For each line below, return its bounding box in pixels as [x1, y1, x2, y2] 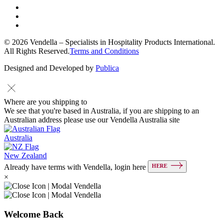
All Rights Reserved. [4, 47, 70, 56]
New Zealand [4, 151, 47, 160]
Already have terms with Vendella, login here [4, 163, 148, 172]
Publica [96, 64, 119, 73]
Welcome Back [4, 209, 64, 220]
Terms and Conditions [70, 47, 139, 56]
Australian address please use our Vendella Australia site [4, 115, 180, 124]
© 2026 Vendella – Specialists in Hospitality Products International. [4, 38, 215, 47]
